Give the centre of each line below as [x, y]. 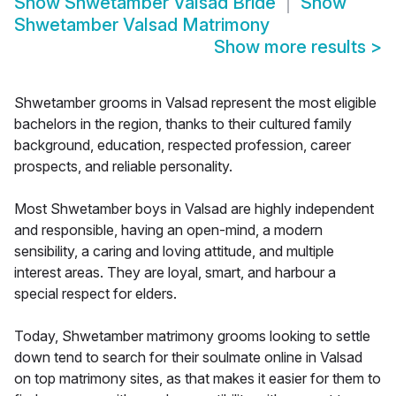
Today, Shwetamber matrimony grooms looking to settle [192, 336]
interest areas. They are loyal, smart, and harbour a [175, 273]
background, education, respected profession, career [183, 145]
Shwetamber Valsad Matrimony [142, 25]
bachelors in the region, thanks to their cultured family [183, 124]
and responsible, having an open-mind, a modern [168, 230]
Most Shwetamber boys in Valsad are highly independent [194, 209]
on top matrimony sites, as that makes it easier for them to [198, 379]
